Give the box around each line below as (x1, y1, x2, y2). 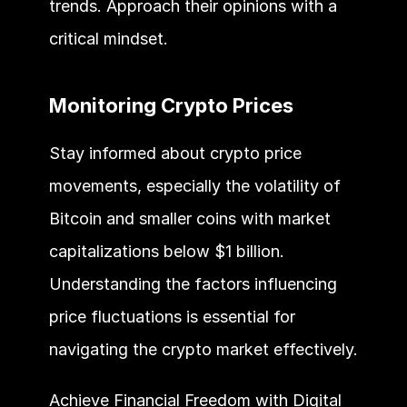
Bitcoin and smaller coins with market (48, 208, 331, 228)
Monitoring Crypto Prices (48, 93, 293, 117)
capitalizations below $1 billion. (48, 241, 284, 261)
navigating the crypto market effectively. (48, 339, 358, 359)
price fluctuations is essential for (48, 306, 295, 326)
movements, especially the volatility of (48, 175, 341, 195)
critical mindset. (48, 28, 168, 48)
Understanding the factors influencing (48, 273, 337, 293)
